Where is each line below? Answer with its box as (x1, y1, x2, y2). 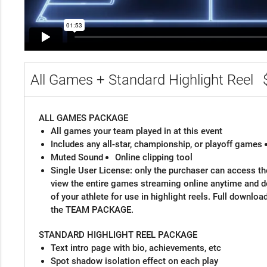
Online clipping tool (114, 151, 195, 163)
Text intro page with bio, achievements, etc (50, 242, 221, 253)
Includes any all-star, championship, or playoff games (50, 138, 262, 150)
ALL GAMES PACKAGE (38, 112, 131, 123)
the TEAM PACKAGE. (50, 204, 133, 215)
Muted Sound (50, 151, 103, 163)
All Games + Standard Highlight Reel (30, 71, 257, 88)
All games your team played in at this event (50, 125, 222, 136)
